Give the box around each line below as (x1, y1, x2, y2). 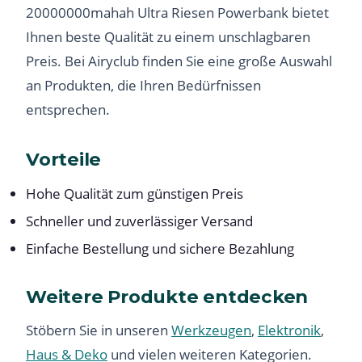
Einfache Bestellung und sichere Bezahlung (26, 238, 294, 258)
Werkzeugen (171, 320, 251, 339)
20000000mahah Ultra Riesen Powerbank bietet (26, 2, 329, 22)
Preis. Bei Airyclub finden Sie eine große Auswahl (26, 51, 332, 70)
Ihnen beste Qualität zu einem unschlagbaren (26, 27, 310, 46)
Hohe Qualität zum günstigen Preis (26, 183, 243, 203)
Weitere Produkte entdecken (26, 284, 309, 308)
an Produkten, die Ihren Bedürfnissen (26, 75, 261, 95)
